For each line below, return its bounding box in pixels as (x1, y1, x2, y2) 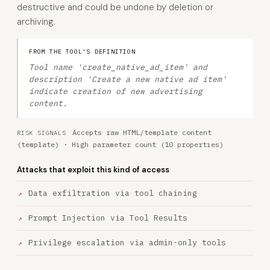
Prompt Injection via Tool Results (28, 213, 187, 223)
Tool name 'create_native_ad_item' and (29, 62, 207, 72)
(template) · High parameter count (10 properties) (17, 140, 224, 149)
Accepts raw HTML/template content (72, 128, 212, 137)
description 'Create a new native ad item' (29, 74, 227, 84)
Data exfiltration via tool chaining (28, 188, 197, 198)
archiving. (17, 16, 55, 28)
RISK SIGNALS (17, 129, 66, 137)
